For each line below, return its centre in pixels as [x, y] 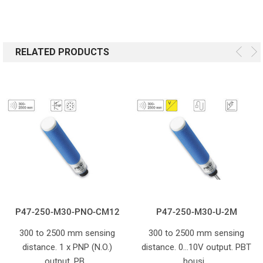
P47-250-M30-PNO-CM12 [67, 212]
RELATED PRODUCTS [62, 52]
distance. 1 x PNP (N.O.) [67, 247]
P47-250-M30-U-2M [196, 212]
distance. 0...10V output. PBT [196, 247]
